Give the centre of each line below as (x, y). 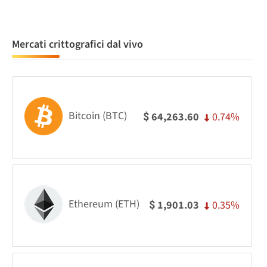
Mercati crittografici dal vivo (77, 44)
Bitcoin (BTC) (98, 116)
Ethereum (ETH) (104, 204)
